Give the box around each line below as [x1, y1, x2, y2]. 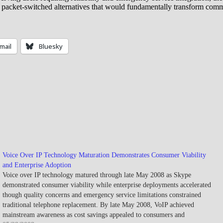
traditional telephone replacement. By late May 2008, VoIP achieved [2, 201, 194, 209]
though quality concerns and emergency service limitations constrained [2, 191, 201, 199]
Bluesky [39, 41, 63, 51]
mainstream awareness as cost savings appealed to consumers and [2, 211, 185, 219]
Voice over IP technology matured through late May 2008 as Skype [2, 171, 191, 179]
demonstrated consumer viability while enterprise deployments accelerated [2, 181, 211, 189]
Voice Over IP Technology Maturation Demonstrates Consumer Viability [2, 151, 206, 159]
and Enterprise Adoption [2, 161, 71, 169]
